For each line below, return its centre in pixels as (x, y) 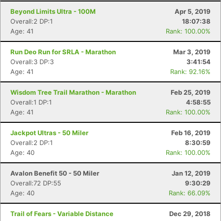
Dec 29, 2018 (190, 214)
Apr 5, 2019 (193, 11)
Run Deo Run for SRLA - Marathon (63, 52)
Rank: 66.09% (190, 193)
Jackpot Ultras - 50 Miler (49, 133)
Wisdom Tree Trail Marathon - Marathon (73, 92)
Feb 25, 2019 (191, 92)
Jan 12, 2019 (191, 173)
